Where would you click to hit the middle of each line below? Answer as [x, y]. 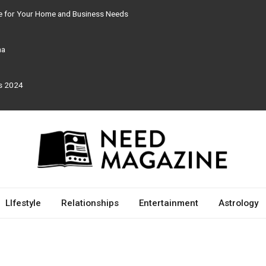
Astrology [238, 203]
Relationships [90, 203]
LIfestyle [23, 203]
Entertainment [168, 203]
